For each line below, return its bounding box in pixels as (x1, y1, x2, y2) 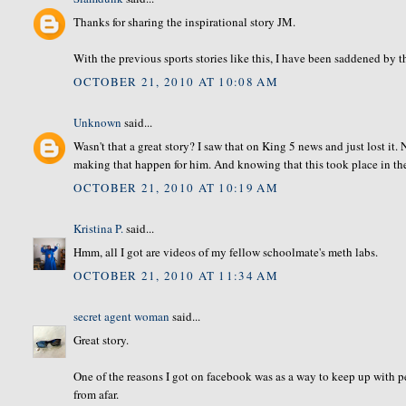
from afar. (73, 386, 120, 403)
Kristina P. (73, 219, 124, 237)
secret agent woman (73, 307, 170, 324)
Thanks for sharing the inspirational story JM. (73, 14, 296, 31)
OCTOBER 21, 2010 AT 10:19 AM (73, 179, 278, 196)
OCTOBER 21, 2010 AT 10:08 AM (73, 72, 278, 90)
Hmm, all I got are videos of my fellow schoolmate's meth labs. (73, 244, 379, 261)
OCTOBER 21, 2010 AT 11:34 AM (73, 266, 278, 284)
